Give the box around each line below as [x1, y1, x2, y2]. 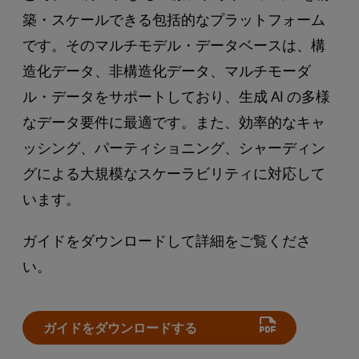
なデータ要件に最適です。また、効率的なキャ [22, 112, 325, 131]
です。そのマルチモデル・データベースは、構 [22, 35, 325, 54]
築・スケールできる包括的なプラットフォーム [22, 10, 325, 28]
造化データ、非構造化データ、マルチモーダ [22, 61, 311, 79]
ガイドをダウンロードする [43, 319, 197, 336]
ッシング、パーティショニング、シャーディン [22, 138, 325, 156]
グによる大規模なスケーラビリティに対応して [22, 163, 325, 182]
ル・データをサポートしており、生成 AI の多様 [22, 87, 330, 105]
